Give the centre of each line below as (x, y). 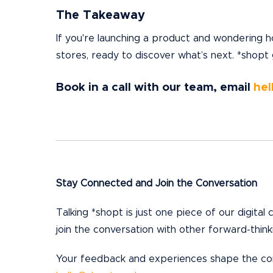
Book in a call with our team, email (155, 87)
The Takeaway (101, 16)
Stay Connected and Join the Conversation (157, 184)
